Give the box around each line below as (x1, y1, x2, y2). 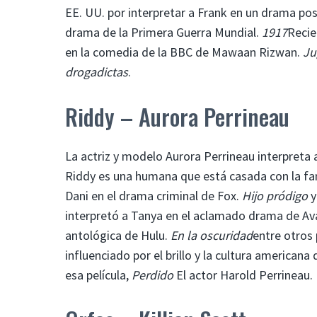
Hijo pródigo (242, 187, 308, 204)
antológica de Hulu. (65, 226, 171, 243)
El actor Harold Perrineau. (173, 266, 313, 283)
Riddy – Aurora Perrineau (65, 99, 289, 133)
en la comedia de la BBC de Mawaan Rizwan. (65, 43, 303, 60)
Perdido (132, 266, 173, 283)
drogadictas (65, 63, 128, 80)
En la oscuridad (171, 226, 253, 243)
